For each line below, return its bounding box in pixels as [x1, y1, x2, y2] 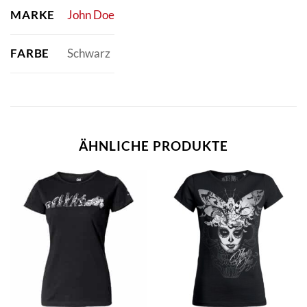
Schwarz [66, 46, 110, 61]
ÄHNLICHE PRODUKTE [79, 137, 228, 153]
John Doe [66, 8, 114, 23]
